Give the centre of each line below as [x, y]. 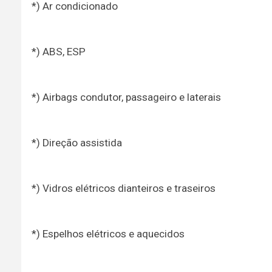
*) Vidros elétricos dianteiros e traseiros [123, 188]
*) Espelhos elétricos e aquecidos [108, 233]
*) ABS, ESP [58, 51]
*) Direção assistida [76, 142]
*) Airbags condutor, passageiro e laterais [126, 97]
